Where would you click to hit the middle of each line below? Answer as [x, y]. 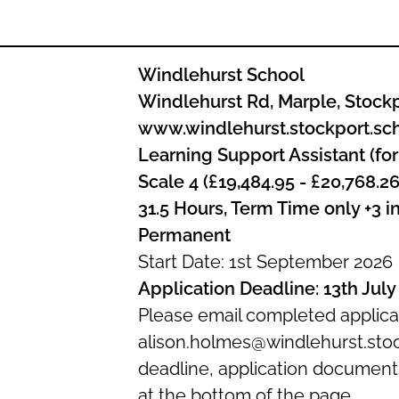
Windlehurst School [221, 75]
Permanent [184, 235]
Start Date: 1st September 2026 [265, 262]
